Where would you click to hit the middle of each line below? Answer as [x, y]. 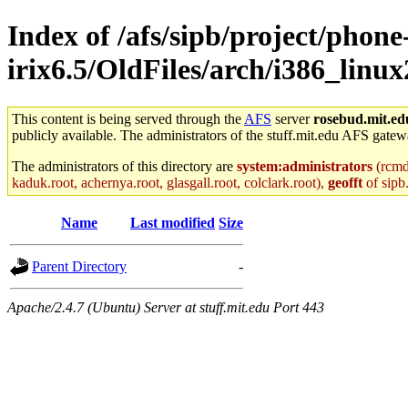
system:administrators [305, 166]
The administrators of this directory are [124, 166]
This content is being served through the [128, 118]
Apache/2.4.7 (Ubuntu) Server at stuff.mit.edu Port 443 [166, 307]
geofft [345, 182]
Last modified [173, 222]
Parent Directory [79, 266]
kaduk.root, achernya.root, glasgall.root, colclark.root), [170, 182]
